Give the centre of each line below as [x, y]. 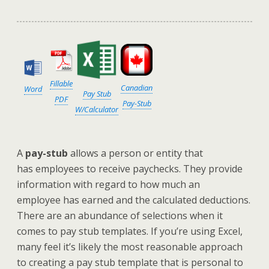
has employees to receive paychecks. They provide [130, 168]
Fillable [61, 83]
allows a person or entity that [135, 153]
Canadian [137, 87]
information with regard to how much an [108, 184]
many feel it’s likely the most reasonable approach [130, 246]
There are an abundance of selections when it [120, 215]
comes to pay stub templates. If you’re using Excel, [130, 231]
